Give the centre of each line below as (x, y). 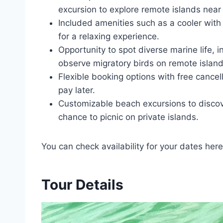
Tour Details (82, 185)
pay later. (77, 90)
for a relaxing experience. (109, 36)
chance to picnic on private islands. (128, 117)
